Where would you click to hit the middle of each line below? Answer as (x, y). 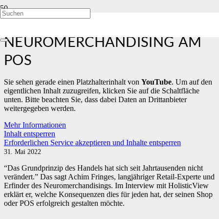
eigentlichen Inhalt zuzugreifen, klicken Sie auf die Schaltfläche (102, 90)
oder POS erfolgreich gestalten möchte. (64, 203)
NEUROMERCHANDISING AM (103, 43)
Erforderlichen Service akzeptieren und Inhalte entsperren (92, 142)
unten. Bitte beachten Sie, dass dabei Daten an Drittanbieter (95, 99)
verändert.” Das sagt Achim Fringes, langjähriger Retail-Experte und (109, 176)
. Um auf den (192, 82)
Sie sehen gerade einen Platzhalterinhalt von (73, 82)
